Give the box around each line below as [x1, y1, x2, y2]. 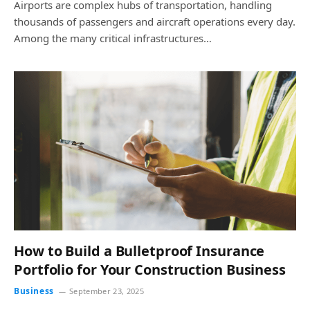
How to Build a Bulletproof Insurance [14, 241, 265, 260]
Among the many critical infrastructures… [14, 31, 212, 45]
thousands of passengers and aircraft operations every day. [14, 15, 295, 28]
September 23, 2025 [69, 285, 145, 296]
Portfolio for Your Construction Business [14, 259, 286, 279]
